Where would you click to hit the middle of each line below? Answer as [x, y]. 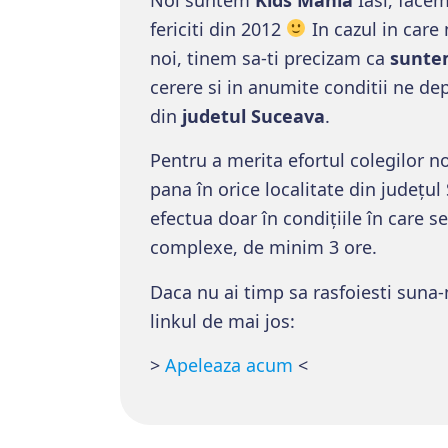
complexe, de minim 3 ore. [263, 246]
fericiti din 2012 [218, 28]
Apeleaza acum [229, 364]
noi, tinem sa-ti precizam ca [270, 57]
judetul [216, 115]
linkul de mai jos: [222, 320]
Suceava [288, 115]
